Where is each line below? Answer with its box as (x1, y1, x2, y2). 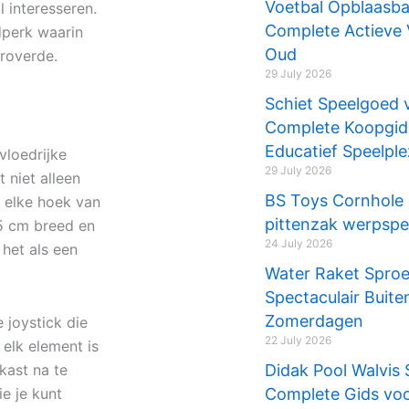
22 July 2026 (264, 333, 331, 347)
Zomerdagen (264, 311, 363, 330)
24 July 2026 (264, 236, 332, 250)
